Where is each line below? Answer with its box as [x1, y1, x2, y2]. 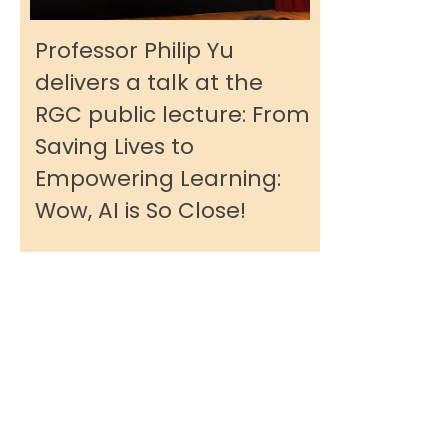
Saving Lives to [35, 131, 194, 162]
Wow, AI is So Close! [35, 195, 246, 226]
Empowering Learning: [35, 163, 281, 194]
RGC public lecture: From [35, 99, 310, 130]
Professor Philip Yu [35, 35, 234, 66]
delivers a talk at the [35, 67, 263, 98]
